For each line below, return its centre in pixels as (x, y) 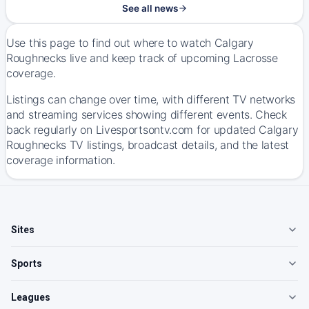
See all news (150, 8)
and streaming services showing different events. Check (147, 114)
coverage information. (61, 160)
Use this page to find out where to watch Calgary (130, 43)
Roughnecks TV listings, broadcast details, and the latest (148, 145)
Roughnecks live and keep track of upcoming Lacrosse (142, 58)
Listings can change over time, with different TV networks (151, 99)
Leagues (31, 297)
